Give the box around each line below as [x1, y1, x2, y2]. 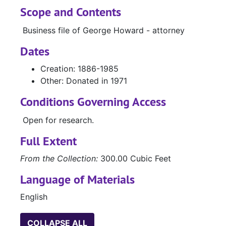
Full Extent [20, 133, 77, 149]
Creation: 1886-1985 [40, 64, 119, 74]
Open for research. [23, 115, 94, 126]
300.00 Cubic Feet [98, 153, 171, 164]
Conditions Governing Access [20, 94, 166, 110]
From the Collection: [20, 153, 98, 164]
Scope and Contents [20, 4, 121, 20]
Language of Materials [20, 172, 135, 188]
